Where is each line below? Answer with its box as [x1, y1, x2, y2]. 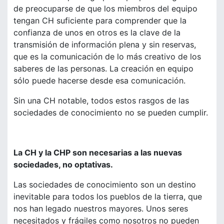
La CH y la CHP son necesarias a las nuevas [13, 147, 182, 158]
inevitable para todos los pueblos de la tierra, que [13, 191, 202, 202]
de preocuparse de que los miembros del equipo [13, 3, 197, 14]
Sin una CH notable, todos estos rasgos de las [13, 95, 189, 106]
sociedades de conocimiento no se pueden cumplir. [13, 107, 208, 118]
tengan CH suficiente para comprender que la [13, 15, 186, 26]
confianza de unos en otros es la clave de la [13, 27, 180, 38]
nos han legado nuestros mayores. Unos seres [13, 203, 188, 214]
